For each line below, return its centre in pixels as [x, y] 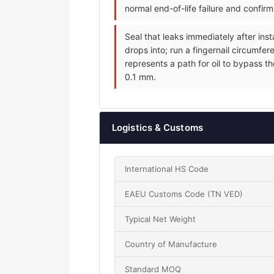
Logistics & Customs [157, 128]
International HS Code [167, 169]
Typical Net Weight [160, 219]
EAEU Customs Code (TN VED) [184, 194]
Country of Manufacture [171, 244]
